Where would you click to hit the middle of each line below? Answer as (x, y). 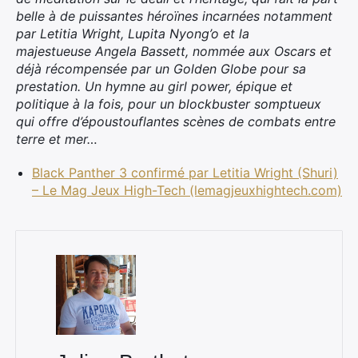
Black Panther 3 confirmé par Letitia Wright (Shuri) (185, 173)
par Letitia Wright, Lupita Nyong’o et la (133, 34)
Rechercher (65, 309)
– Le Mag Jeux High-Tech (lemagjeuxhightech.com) (187, 190)
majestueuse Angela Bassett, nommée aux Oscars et (174, 51)
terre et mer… (57, 139)
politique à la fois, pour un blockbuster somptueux (169, 104)
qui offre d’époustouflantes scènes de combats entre (176, 121)
